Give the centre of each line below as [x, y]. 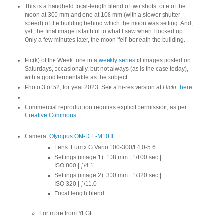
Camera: [37, 136]
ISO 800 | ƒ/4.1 [74, 166]
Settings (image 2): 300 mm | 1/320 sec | [108, 176]
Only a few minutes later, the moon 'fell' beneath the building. [105, 40]
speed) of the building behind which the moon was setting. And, [108, 23]
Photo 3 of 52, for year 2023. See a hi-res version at [93, 87]
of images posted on [163, 61]
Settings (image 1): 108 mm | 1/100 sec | [108, 157]
